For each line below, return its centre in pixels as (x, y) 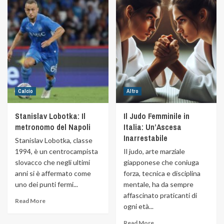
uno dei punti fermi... (46, 184)
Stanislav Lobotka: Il (50, 116)
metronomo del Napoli (53, 127)
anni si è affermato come (53, 173)
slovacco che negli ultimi (52, 162)
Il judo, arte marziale (154, 151)
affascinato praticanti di (160, 195)
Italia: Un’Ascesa (152, 127)
